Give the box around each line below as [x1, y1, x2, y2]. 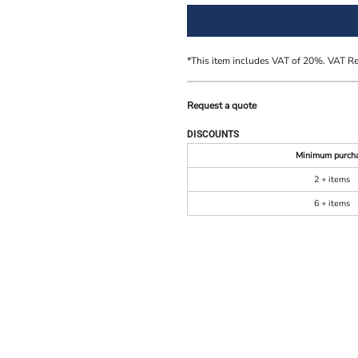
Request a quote [187, 99, 257, 113]
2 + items [314, 173, 350, 186]
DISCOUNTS [187, 129, 239, 141]
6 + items [314, 197, 350, 210]
